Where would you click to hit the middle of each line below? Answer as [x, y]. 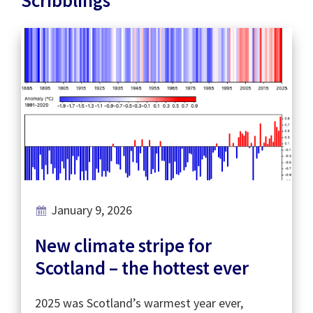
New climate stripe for [123, 245]
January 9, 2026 [92, 210]
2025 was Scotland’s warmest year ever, [139, 303]
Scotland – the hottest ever [142, 267]
